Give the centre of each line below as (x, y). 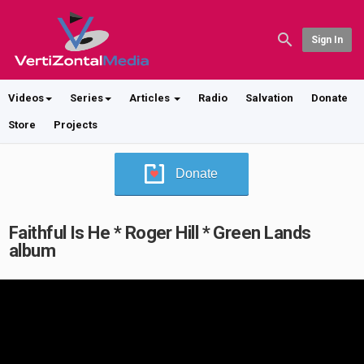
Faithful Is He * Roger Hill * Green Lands (160, 233)
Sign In (327, 40)
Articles (151, 98)
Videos (26, 98)
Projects (76, 125)
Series (87, 98)
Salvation (269, 98)
